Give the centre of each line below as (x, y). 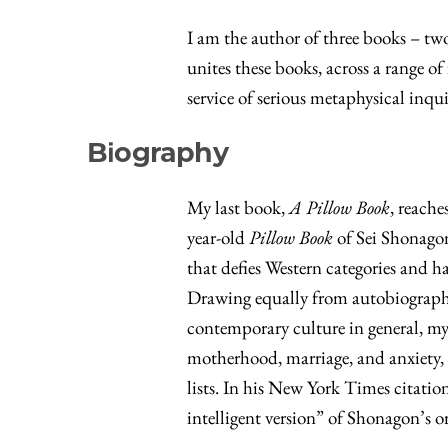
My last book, (238, 208)
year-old (218, 238)
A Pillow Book (339, 208)
